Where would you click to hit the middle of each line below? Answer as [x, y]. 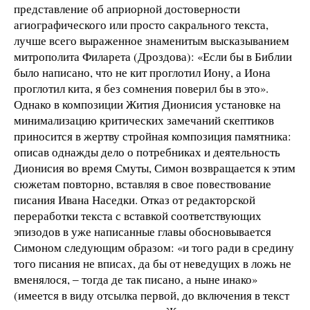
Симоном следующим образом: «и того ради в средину [154, 247]
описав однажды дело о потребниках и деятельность [147, 152]
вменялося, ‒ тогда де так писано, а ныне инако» [136, 279]
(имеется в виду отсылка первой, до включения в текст [152, 295]
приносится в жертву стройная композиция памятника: [153, 136]
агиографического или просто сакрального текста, [141, 24]
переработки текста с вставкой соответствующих [138, 215]
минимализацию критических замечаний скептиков [144, 120]
